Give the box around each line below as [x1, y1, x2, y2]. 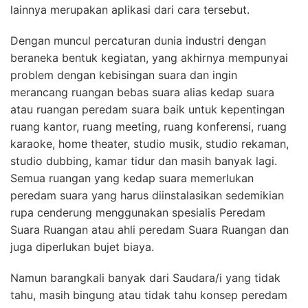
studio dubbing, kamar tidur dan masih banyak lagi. [10, 154, 277, 168]
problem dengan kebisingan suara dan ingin [10, 68, 237, 82]
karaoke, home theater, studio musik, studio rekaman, [10, 137, 289, 151]
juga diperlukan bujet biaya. [10, 240, 154, 254]
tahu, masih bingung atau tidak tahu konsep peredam [10, 288, 287, 302]
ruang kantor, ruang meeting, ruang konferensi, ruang [10, 120, 287, 134]
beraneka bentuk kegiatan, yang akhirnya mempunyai [10, 51, 288, 65]
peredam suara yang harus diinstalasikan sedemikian [10, 188, 284, 203]
